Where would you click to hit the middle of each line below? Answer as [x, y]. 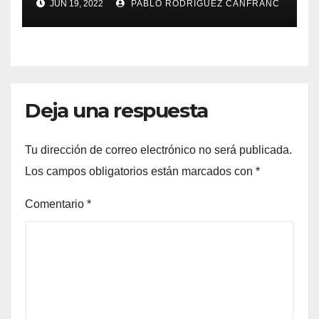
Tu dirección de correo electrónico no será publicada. [158, 150]
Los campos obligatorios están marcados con [140, 171]
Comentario [56, 204]
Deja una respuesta [116, 111]
